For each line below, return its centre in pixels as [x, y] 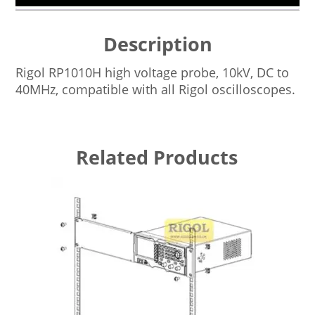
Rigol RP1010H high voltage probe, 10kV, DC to [153, 73]
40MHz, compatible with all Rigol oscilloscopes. [156, 90]
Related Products [156, 157]
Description [157, 44]
